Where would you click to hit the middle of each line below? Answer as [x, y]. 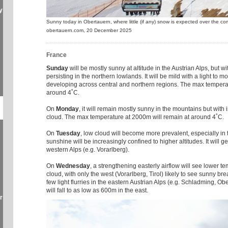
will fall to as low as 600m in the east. [97, 191]
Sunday [57, 68]
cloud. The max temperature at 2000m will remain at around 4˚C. [135, 117]
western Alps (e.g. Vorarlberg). [88, 150]
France [56, 55]
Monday [67, 109]
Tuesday [68, 134]
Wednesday [73, 166]
